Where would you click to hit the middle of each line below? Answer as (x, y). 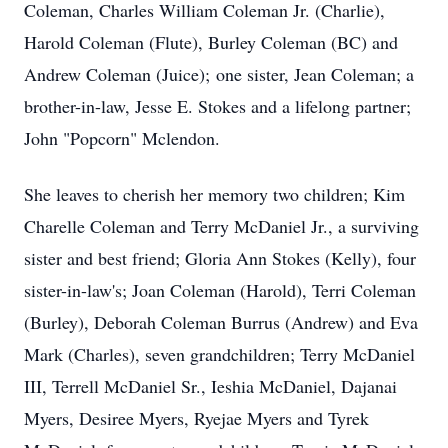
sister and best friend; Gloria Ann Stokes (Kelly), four (220, 258)
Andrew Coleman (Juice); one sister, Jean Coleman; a (219, 74)
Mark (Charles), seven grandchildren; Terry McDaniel (219, 354)
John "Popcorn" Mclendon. (122, 138)
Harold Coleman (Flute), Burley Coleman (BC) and (211, 42)
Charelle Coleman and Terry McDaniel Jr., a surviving (221, 226)
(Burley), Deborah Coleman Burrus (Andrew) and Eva (221, 322)
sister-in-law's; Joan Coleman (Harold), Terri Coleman (220, 290)
